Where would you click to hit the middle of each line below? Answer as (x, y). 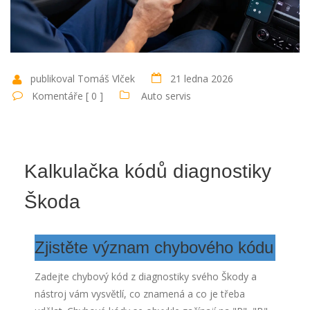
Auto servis (166, 96)
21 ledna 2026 (202, 79)
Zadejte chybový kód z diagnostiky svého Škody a (146, 277)
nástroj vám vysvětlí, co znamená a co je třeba (140, 294)
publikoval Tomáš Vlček (83, 79)
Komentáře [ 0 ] (67, 96)
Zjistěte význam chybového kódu (154, 248)
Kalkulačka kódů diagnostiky (148, 172)
